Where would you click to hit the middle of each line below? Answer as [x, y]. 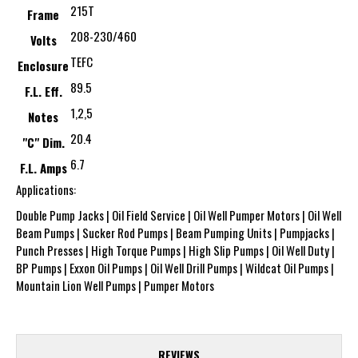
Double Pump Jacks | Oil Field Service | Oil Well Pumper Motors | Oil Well [179, 215]
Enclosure [43, 66]
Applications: [46, 190]
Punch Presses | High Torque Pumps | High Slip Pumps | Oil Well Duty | [175, 251]
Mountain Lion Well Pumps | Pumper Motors [115, 286]
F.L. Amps [43, 168]
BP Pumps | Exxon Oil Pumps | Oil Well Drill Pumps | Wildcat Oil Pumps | [175, 268]
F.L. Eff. [43, 91]
